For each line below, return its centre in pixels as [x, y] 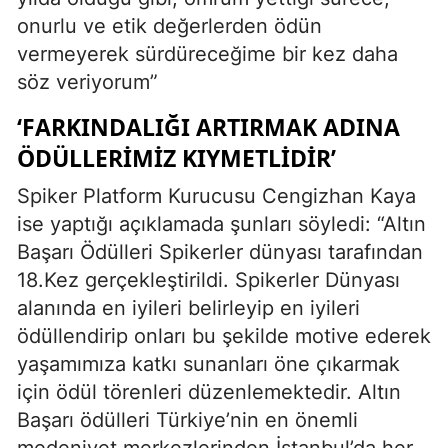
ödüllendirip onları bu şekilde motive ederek [224, 336]
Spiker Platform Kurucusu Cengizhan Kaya [216, 196]
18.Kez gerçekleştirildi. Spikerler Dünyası [208, 280]
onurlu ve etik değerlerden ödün [169, 26]
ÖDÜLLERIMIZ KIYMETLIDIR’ [176, 158]
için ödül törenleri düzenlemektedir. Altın [209, 392]
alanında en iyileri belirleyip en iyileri [188, 308]
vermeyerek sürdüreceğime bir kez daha [207, 54]
